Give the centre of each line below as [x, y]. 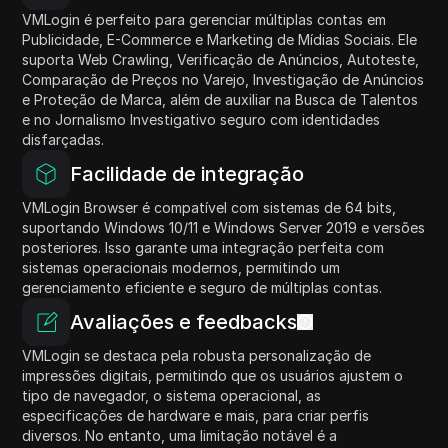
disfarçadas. [63, 139]
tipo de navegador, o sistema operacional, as [172, 395]
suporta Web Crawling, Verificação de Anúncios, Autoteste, [221, 59]
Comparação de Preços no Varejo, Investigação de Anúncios [223, 79]
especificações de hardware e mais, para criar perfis [196, 415]
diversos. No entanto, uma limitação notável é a [180, 435]
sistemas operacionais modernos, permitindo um [181, 267]
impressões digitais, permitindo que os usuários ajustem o [213, 375]
